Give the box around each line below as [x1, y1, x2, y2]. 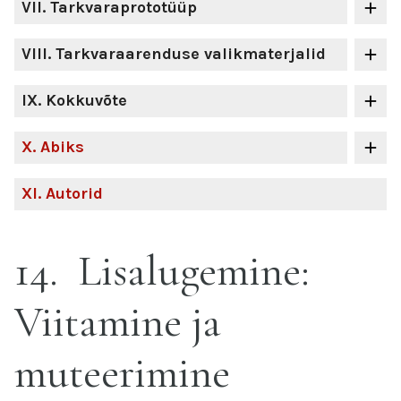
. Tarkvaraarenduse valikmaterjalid [47, 44, 326, 64]
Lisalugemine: [68, 245, 310, 297]
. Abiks [32, 137, 84, 157]
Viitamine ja [14, 296, 221, 348]
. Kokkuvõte [38, 90, 127, 110]
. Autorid [38, 183, 103, 203]
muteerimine [14, 347, 230, 399]
